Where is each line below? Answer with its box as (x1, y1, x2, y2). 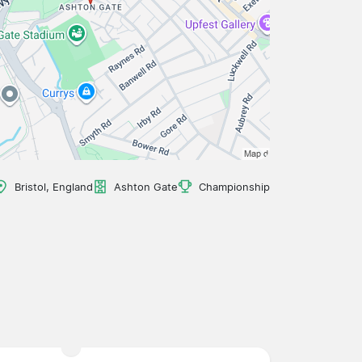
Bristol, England (15, 180, 93, 193)
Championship (199, 180, 270, 193)
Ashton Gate (114, 180, 178, 193)
